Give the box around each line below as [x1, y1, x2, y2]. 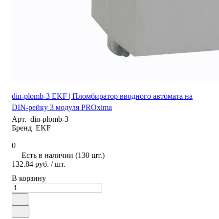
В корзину [12, 174, 46, 182]
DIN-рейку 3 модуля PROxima [12, 103, 112, 111]
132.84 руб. [12, 159, 49, 168]
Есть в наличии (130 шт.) [22, 151, 105, 159]
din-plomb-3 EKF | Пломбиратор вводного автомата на [12, 91, 193, 100]
